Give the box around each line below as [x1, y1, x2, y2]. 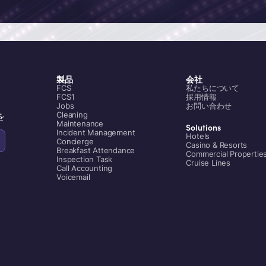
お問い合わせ [186, 101, 232, 111]
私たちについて [186, 83, 239, 93]
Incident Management [56, 128, 135, 138]
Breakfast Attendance [56, 145, 135, 156]
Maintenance [56, 119, 104, 129]
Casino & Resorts [186, 140, 248, 150]
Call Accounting [56, 163, 113, 173]
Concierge [56, 137, 94, 147]
